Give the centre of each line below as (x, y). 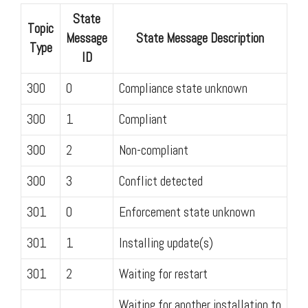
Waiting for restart (163, 274)
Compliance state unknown (183, 88)
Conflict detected (161, 181)
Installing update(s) (166, 243)
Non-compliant (154, 150)
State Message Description (200, 38)
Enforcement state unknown (187, 212)
